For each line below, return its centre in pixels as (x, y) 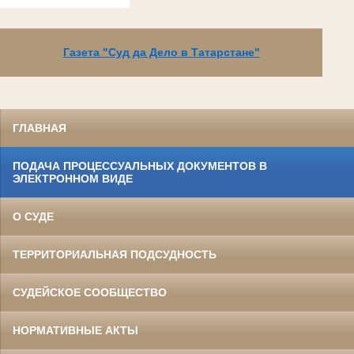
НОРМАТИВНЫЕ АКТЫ (75, 330)
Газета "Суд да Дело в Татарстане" (161, 52)
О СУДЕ (33, 216)
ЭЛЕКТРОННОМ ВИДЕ (73, 178)
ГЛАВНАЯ (40, 128)
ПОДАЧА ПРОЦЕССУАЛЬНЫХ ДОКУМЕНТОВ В (140, 166)
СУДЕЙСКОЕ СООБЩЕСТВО (90, 292)
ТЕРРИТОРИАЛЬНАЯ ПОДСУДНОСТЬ (115, 254)
